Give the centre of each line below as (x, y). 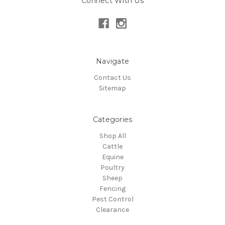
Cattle (113, 146)
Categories (113, 120)
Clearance (113, 210)
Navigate (113, 62)
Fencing (113, 189)
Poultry (113, 167)
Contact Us (113, 78)
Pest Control (113, 199)
